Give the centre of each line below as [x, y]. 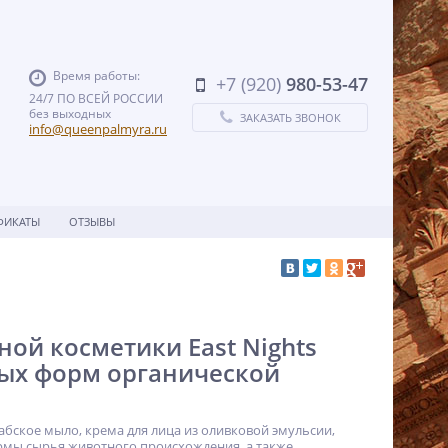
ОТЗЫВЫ [92, 221]
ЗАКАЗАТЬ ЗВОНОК [290, 117]
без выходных [70, 113]
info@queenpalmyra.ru [98, 129]
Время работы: [96, 75]
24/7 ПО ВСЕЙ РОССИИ [96, 98]
